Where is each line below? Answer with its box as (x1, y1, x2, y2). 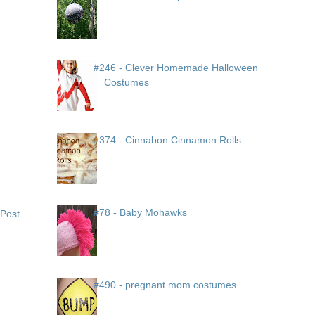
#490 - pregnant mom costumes (94, 279, 237, 291)
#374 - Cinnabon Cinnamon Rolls (94, 134, 242, 146)
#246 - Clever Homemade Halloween (94, 62, 259, 74)
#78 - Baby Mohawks (94, 207, 188, 219)
